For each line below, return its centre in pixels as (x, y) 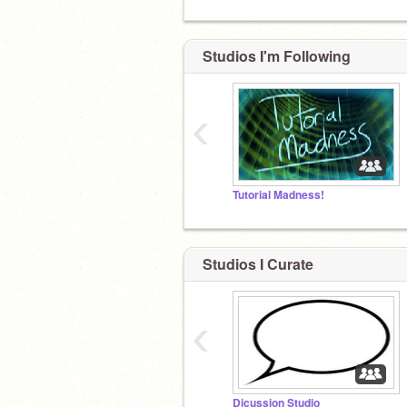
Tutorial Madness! (278, 195)
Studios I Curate (258, 263)
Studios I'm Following (277, 56)
